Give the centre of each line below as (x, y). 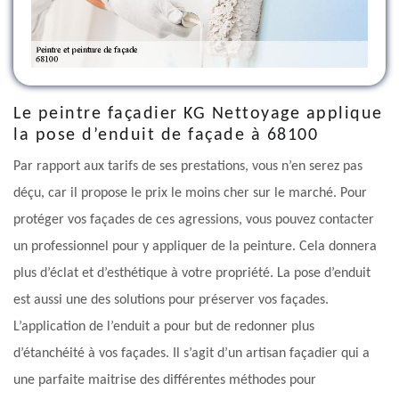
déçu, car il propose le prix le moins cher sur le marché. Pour (190, 194)
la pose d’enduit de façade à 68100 (166, 136)
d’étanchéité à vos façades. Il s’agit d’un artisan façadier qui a (191, 354)
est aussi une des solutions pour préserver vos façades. (171, 301)
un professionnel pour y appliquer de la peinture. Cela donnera (195, 247)
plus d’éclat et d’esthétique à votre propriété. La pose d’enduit (192, 274)
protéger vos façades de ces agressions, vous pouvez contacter (194, 220)
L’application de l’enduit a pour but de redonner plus (164, 327)
